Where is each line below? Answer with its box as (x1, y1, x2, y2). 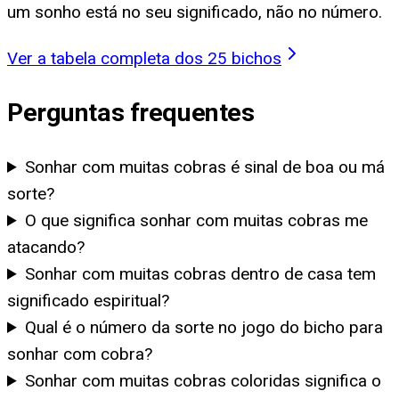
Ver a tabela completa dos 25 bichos (7, 47, 281, 69)
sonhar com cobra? (7, 343, 152, 364)
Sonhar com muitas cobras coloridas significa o (25, 370, 382, 391)
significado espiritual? (7, 289, 169, 311)
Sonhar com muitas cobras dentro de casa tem (25, 263, 377, 284)
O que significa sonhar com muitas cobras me (25, 209, 369, 231)
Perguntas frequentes (7, 98, 255, 128)
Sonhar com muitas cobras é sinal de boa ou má (25, 156, 386, 177)
